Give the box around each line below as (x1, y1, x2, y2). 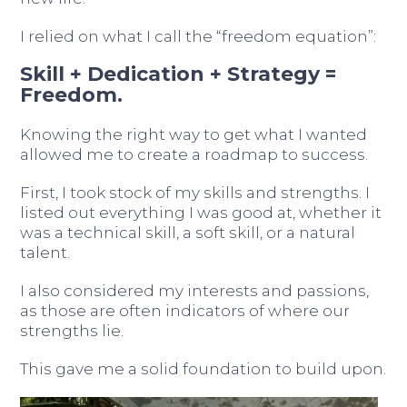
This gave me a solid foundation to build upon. (20, 359, 387, 378)
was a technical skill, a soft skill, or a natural (20, 223, 356, 242)
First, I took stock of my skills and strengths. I (20, 183, 371, 202)
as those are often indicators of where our (20, 301, 351, 320)
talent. (20, 243, 71, 262)
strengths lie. (20, 321, 124, 340)
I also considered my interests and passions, (20, 281, 370, 300)
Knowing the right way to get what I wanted (20, 124, 368, 144)
